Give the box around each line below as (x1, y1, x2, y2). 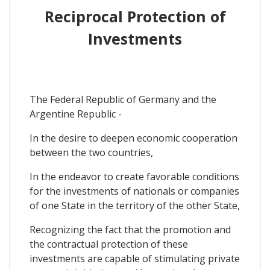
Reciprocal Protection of (44, 5, 226, 27)
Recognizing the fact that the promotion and (30, 223, 231, 237)
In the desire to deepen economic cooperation (30, 131, 237, 145)
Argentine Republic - (30, 107, 122, 121)
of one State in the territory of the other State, (30, 199, 240, 213)
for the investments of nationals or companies (30, 184, 239, 198)
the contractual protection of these (30, 237, 188, 251)
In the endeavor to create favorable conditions (30, 170, 239, 184)
